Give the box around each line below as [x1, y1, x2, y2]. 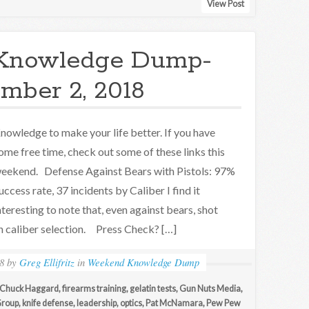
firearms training [62, 283, 126, 294]
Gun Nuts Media [179, 283, 241, 294]
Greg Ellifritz [19, 255, 74, 269]
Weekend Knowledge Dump [87, 255, 199, 269]
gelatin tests [130, 283, 176, 294]
